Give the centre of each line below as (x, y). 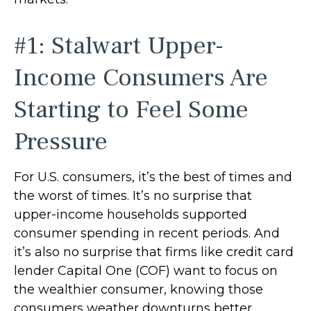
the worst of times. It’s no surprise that (133, 196)
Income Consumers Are (141, 78)
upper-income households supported (131, 215)
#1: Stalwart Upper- (119, 46)
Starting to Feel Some (131, 110)
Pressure (61, 142)
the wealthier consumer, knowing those (138, 289)
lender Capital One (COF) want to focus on (146, 271)
